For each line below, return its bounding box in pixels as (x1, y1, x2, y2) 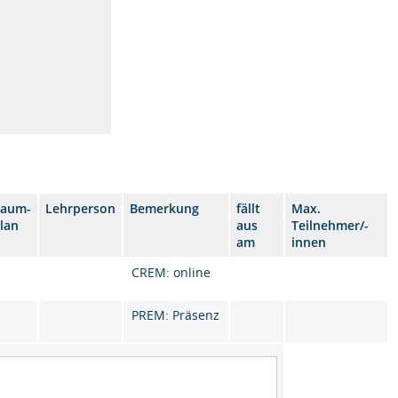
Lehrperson (45, 200, 116, 217)
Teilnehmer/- (291, 217, 370, 234)
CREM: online (131, 264, 211, 281)
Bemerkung (130, 200, 200, 217)
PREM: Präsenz (131, 306, 220, 323)
